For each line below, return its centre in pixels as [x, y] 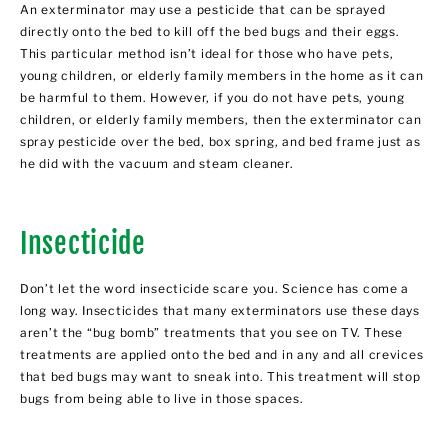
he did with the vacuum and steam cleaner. [159, 163]
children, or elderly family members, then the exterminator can [221, 119]
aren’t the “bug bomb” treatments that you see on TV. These [211, 332]
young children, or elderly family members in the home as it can [222, 75]
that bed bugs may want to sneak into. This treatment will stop [220, 376]
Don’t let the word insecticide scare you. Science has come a [215, 288]
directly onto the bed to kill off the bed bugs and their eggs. [210, 31]
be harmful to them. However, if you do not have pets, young [212, 97]
